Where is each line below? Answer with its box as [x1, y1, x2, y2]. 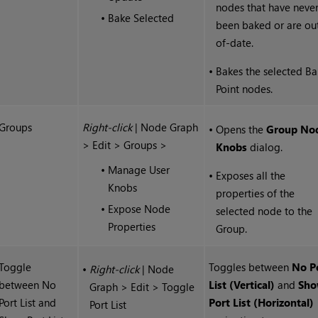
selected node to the [216, 204, 313, 219]
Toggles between [209, 260, 292, 275]
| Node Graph [132, 120, 199, 135]
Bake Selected [108, 11, 175, 26]
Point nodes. [216, 82, 273, 97]
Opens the [216, 122, 267, 137]
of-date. [216, 35, 254, 50]
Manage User [108, 163, 170, 177]
